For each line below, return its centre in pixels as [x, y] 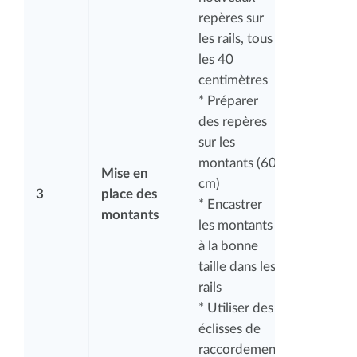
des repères [233, 121]
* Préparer [228, 100]
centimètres [233, 80]
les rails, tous [235, 38]
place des [129, 194]
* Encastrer [230, 204]
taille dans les [237, 266]
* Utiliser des [236, 308]
